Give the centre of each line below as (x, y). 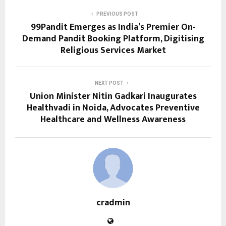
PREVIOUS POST (117, 14)
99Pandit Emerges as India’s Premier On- (113, 27)
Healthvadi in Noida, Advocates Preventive (113, 108)
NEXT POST (109, 83)
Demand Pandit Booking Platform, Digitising (113, 39)
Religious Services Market (113, 51)
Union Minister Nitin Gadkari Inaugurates (113, 97)
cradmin (113, 203)
